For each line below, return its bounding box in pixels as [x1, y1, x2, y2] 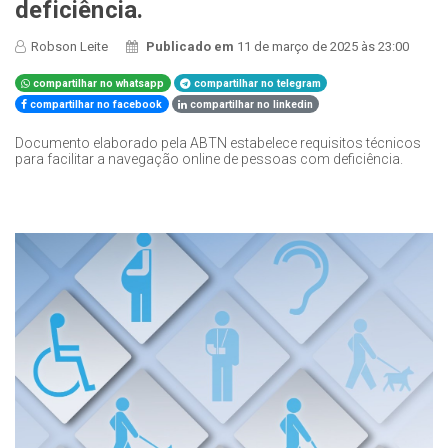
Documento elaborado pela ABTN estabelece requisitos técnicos [15, 134, 421, 151]
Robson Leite [31, 38, 108, 54]
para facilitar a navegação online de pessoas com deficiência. [15, 150, 403, 167]
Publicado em [146, 38, 238, 54]
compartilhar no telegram [191, 76, 322, 90]
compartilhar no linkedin [187, 97, 314, 111]
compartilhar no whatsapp [30, 76, 165, 90]
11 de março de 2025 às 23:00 [237, 38, 410, 54]
